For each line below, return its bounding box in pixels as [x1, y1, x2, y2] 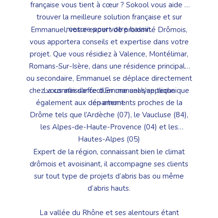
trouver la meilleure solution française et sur [36, 12, 182, 22]
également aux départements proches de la [36, 98, 182, 108]
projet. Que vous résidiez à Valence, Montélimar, [30, 49, 188, 59]
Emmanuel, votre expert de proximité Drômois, [31, 24, 187, 35]
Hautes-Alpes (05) [78, 134, 140, 145]
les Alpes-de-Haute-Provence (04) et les [40, 122, 178, 132]
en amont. [92, 97, 126, 108]
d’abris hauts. [88, 183, 130, 193]
